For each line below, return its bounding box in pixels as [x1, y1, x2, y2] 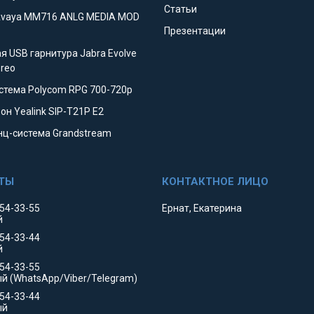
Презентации [163, 25, 226, 37]
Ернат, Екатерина [161, 203, 242, 214]
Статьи [163, 4, 197, 15]
